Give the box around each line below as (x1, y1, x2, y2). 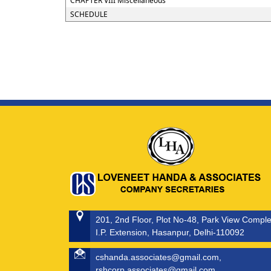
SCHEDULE (70, 9, 108, 19)
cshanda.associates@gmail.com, (96, 252, 221, 262)
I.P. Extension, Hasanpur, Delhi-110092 (96, 227, 244, 237)
